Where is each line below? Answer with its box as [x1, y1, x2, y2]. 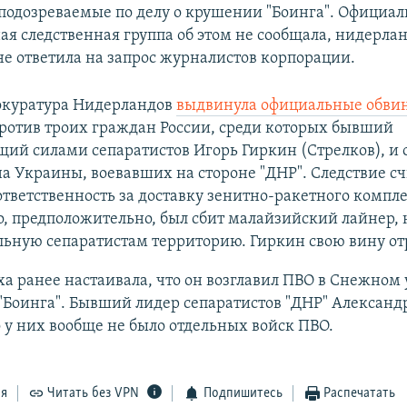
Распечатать [323, 386, 396, 402]
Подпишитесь [203, 386, 283, 402]
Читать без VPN [47, 386, 140, 402]
